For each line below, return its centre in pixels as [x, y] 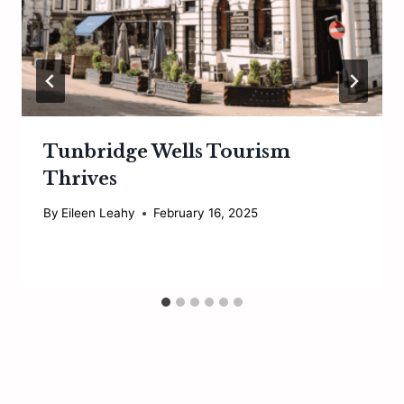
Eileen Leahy [99, 213]
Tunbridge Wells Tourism [167, 151]
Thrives [80, 178]
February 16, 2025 [206, 213]
